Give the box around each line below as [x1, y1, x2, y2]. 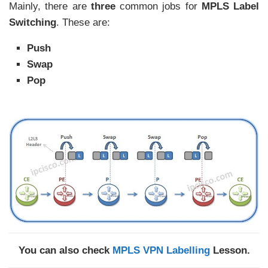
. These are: [56, 16, 110, 28]
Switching [9, 16, 56, 28]
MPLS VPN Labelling [112, 244, 210, 256]
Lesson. [209, 244, 250, 256]
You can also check [18, 244, 112, 256]
